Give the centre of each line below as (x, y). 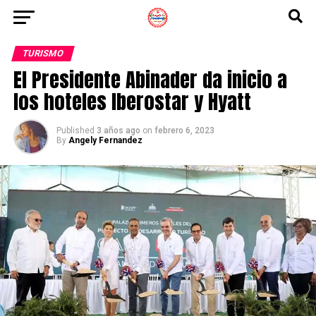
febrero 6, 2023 (184, 130)
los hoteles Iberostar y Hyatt (132, 101)
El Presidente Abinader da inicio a (150, 79)
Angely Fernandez (105, 140)
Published (75, 130)
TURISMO (43, 53)
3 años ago (118, 130)
